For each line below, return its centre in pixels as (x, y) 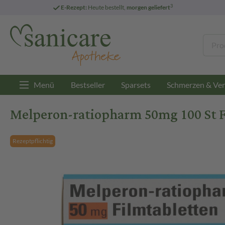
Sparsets (136, 85)
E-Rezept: (74, 7)
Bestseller (88, 85)
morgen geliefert (148, 7)
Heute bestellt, (106, 7)
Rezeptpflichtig (33, 141)
